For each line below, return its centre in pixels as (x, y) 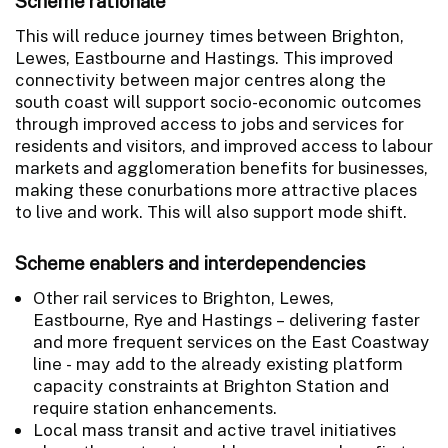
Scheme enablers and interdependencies (190, 262)
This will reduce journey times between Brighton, (209, 35)
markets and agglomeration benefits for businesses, (221, 167)
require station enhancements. (155, 407)
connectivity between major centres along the (200, 79)
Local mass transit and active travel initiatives (214, 429)
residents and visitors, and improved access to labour (224, 145)
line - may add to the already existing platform (218, 363)
